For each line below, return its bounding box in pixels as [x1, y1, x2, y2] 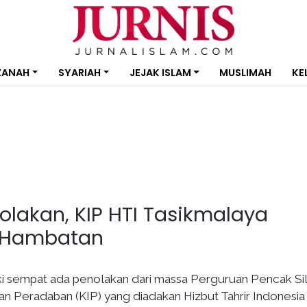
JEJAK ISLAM [129, 66, 191, 79]
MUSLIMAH [219, 66, 272, 79]
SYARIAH [58, 66, 101, 79]
